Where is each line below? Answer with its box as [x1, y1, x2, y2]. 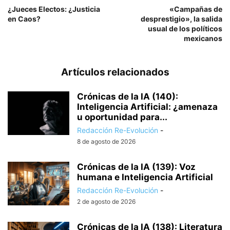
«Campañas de [169, 4, 222, 13]
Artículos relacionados [61, 66, 169, 78]
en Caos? [8, 14, 41, 23]
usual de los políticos [148, 24, 222, 33]
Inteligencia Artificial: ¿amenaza [77, 101, 218, 112]
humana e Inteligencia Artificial [77, 171, 213, 182]
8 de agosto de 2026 [77, 137, 136, 145]
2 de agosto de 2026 [77, 197, 136, 205]
